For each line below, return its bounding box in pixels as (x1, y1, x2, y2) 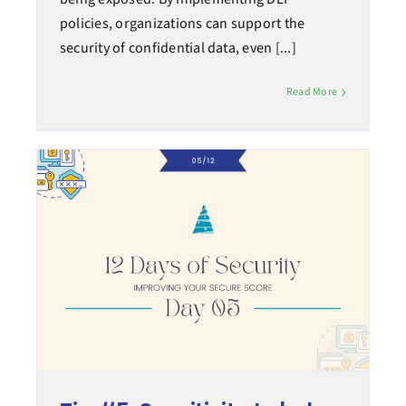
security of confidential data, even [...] (59, 38, 296, 59)
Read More (285, 84, 338, 101)
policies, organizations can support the (59, 14, 305, 34)
